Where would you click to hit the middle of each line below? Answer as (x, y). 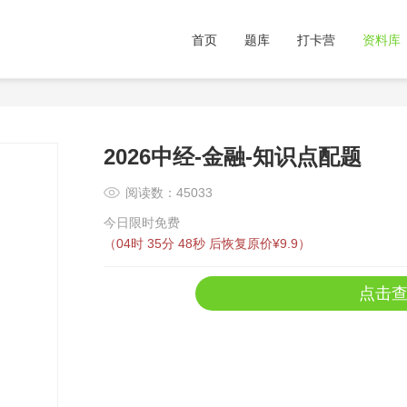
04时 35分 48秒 (163, 243)
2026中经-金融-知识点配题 (233, 157)
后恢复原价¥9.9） (260, 243)
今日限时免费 (142, 223)
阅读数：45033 (169, 193)
